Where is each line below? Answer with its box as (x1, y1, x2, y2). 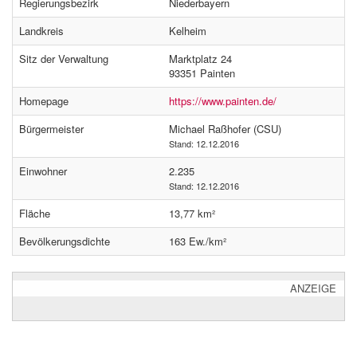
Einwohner (19, 163, 67, 178)
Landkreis (19, 23, 64, 38)
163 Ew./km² (169, 233, 226, 249)
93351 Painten (169, 65, 235, 80)
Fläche (19, 206, 50, 221)
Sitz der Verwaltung (19, 51, 108, 66)
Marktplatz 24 (169, 51, 232, 66)
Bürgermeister (19, 121, 84, 136)
